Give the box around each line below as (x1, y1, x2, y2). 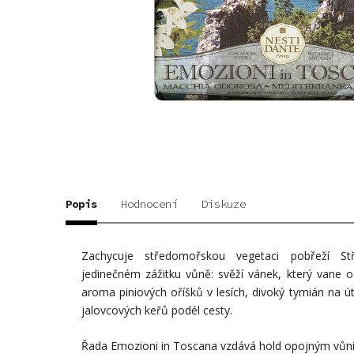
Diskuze (201, 196, 246, 211)
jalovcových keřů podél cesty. (81, 302, 232, 318)
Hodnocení (121, 196, 178, 211)
